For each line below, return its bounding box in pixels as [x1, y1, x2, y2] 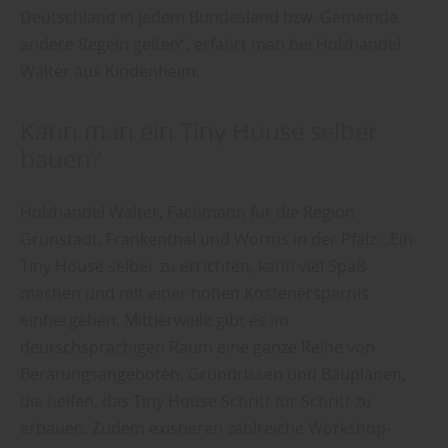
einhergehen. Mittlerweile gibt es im [20, 308, 289, 331]
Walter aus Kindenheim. [20, 59, 200, 82]
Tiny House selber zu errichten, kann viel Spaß [20, 254, 366, 277]
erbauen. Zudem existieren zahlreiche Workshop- [20, 416, 391, 439]
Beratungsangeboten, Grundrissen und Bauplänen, [20, 362, 406, 385]
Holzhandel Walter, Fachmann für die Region [20, 200, 355, 223]
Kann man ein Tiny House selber [20, 114, 378, 147]
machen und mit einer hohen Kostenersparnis [20, 281, 369, 304]
